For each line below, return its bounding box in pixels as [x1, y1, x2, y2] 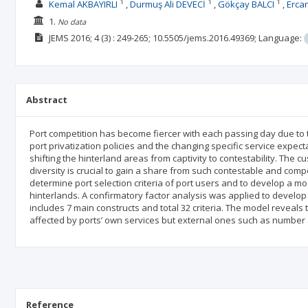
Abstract [26, 93, 67, 106]
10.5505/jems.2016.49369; [152, 32, 258, 44]
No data [57, 16, 86, 27]
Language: [258, 32, 304, 44]
